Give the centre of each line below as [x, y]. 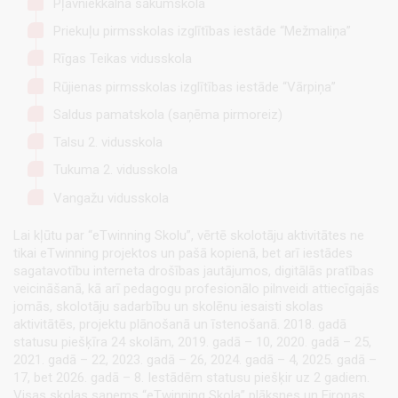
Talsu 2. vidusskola [108, 143]
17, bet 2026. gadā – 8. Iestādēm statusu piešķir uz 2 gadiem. [191, 378]
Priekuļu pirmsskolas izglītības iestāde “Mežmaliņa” [202, 32]
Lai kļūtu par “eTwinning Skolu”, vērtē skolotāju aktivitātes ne [189, 236]
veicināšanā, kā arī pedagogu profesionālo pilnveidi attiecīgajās [196, 289]
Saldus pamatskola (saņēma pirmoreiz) [168, 114]
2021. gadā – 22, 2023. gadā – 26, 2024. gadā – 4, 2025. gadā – [195, 360]
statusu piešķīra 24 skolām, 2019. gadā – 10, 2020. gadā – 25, [192, 342]
